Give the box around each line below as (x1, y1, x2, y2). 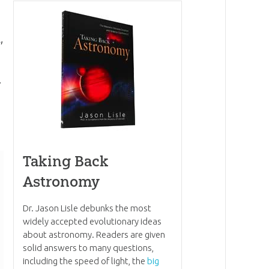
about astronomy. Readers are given (22, 229, 165, 240)
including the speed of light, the (22, 256, 147, 267)
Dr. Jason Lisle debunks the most (22, 203, 151, 214)
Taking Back (22, 152, 109, 171)
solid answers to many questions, (22, 243, 154, 253)
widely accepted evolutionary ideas (22, 216, 162, 227)
